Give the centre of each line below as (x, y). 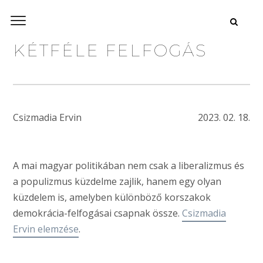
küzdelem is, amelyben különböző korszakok (112, 197)
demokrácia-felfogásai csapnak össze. (97, 213)
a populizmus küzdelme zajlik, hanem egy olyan (117, 181)
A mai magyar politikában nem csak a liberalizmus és (129, 166)
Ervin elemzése (46, 229)
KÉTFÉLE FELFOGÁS (110, 50)
